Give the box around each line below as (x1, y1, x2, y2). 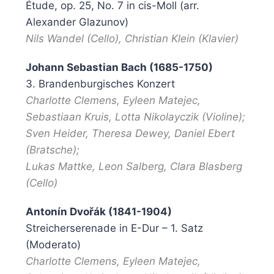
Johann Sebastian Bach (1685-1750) (26, 61, 213, 74)
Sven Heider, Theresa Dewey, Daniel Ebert (26, 127, 235, 140)
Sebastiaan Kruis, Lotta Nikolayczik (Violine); (26, 111, 248, 124)
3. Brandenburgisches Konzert (26, 78, 175, 91)
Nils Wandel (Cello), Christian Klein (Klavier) (26, 32, 239, 45)
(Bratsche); (26, 144, 83, 157)
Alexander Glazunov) (26, 16, 128, 29)
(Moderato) (26, 239, 81, 251)
